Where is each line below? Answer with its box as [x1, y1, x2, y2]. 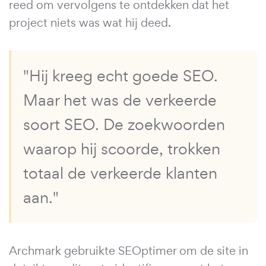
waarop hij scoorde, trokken [23, 138, 220, 159]
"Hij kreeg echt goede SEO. [23, 65, 218, 86]
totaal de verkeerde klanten [23, 162, 217, 183]
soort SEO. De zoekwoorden [23, 113, 225, 135]
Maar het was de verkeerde [23, 89, 217, 110]
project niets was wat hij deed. [9, 14, 171, 30]
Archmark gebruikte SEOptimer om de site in [9, 242, 248, 258]
